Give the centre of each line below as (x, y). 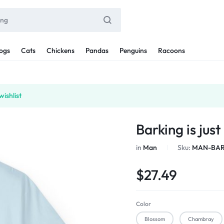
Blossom (155, 219)
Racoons (171, 50)
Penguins (133, 50)
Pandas (97, 50)
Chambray (201, 219)
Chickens (60, 50)
